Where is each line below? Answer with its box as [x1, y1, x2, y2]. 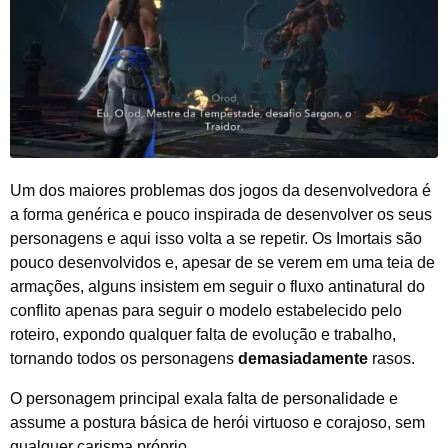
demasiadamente [238, 350, 368, 368]
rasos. [368, 350, 415, 368]
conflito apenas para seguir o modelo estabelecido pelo [10, 302, 402, 320]
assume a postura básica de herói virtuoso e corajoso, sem [10, 414, 425, 432]
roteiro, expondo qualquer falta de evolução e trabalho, [10, 326, 396, 344]
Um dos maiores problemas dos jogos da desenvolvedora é [10, 182, 431, 200]
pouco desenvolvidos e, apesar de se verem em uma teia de [10, 254, 435, 272]
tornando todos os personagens [10, 350, 238, 368]
